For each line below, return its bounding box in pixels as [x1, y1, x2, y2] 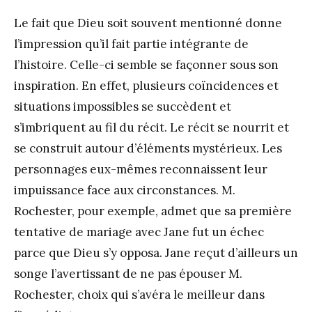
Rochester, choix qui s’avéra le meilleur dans [14, 287, 265, 303]
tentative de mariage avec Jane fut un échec [14, 224, 264, 240]
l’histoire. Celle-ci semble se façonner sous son [14, 57, 279, 73]
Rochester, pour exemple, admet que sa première [14, 203, 292, 219]
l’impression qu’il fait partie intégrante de [14, 36, 249, 52]
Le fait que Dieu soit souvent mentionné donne [14, 15, 282, 31]
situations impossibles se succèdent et [14, 99, 231, 115]
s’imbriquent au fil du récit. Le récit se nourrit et [14, 120, 289, 136]
